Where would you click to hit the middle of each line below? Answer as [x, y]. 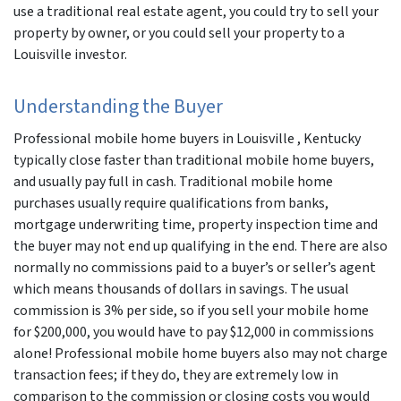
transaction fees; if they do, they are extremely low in [176, 375]
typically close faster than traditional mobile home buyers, [194, 160]
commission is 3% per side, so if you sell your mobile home [191, 310]
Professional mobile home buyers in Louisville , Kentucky [187, 138]
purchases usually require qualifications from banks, [171, 203]
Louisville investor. [70, 54]
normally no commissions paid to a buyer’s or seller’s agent [195, 267]
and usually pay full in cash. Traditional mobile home [173, 181]
